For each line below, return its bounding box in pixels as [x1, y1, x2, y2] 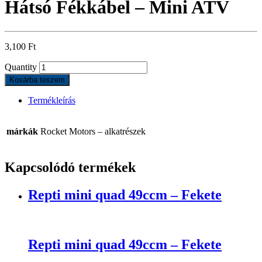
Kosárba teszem [9, 75, 65, 84]
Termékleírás [28, 95, 75, 105]
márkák [6, 126, 38, 136]
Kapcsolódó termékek [5, 159, 136, 175]
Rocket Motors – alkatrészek [40, 126, 146, 136]
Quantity [5, 61, 37, 72]
